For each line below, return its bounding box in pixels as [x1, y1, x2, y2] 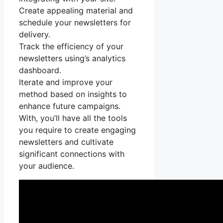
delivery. [19, 29, 50, 40]
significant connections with [19, 149, 124, 159]
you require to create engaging [19, 125, 136, 135]
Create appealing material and [19, 5, 133, 16]
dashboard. [19, 65, 61, 76]
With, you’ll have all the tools [19, 113, 127, 123]
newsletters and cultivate [19, 137, 113, 147]
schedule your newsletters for [19, 17, 131, 28]
